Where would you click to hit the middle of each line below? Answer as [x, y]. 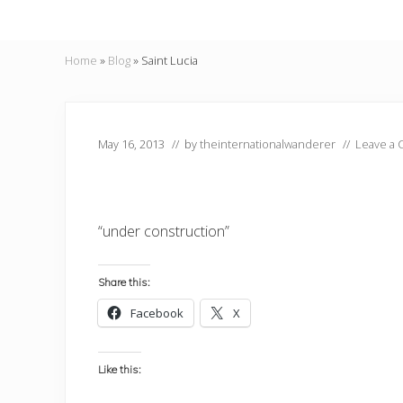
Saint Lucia [170, 60]
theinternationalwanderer [268, 144]
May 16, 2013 [131, 144]
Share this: [124, 282]
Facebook [157, 313]
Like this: [120, 369]
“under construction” [164, 231]
